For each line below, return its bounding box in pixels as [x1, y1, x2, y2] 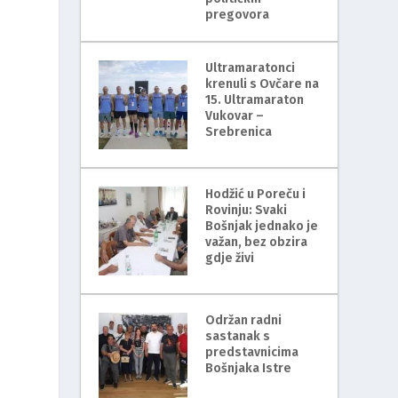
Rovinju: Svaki [205, 202, 288, 218]
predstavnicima [205, 344, 299, 360]
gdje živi [205, 250, 255, 266]
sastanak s [205, 328, 271, 344]
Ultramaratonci [205, 60, 296, 76]
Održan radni [205, 312, 283, 328]
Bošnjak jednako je [205, 218, 319, 234]
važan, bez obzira [205, 234, 308, 250]
